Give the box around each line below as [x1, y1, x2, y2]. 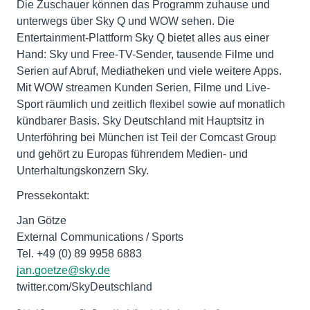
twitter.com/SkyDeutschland [17, 281, 152, 293]
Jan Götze [17, 215, 66, 227]
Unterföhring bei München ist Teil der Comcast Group [17, 131, 276, 144]
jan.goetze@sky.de [17, 264, 110, 277]
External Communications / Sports [17, 231, 183, 244]
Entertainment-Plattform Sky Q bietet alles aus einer [17, 32, 269, 44]
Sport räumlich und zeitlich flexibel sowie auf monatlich [17, 98, 285, 111]
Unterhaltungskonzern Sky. [17, 165, 149, 177]
